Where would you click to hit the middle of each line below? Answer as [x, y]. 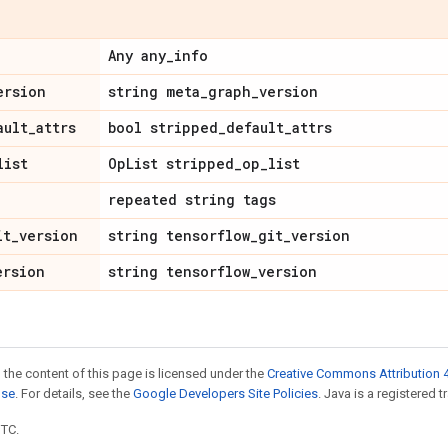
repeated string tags [192, 199]
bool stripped [163, 127]
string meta [154, 91]
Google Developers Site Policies [225, 393]
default [255, 127]
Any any [137, 55]
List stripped [180, 163]
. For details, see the [74, 393]
